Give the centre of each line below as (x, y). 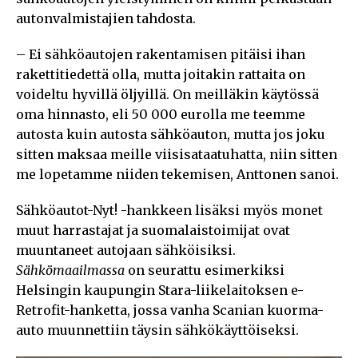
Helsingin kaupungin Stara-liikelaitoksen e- (160, 290)
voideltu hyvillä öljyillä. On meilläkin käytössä (167, 95)
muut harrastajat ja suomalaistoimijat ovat (153, 231)
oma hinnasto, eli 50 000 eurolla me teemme (161, 115)
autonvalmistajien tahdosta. (106, 19)
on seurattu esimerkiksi (206, 270)
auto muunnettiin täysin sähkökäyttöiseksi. (157, 330)
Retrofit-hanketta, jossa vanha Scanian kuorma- (170, 310)
